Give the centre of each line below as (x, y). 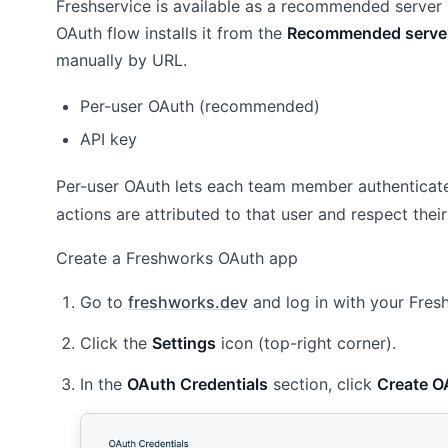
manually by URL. (121, 60)
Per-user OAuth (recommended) (200, 106)
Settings (184, 342)
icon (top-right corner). (306, 342)
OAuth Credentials (197, 383)
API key (108, 139)
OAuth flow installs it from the (171, 33)
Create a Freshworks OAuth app (177, 258)
